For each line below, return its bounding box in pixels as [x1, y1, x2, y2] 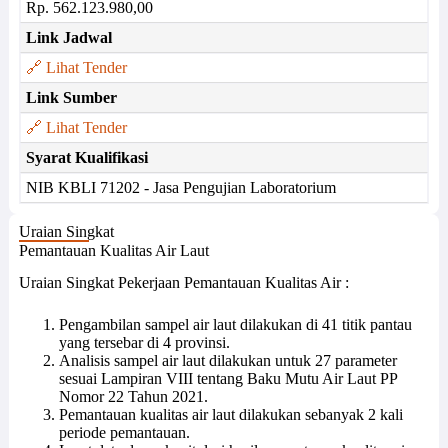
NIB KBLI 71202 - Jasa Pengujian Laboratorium [25, 179, 336, 196]
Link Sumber [25, 89, 117, 106]
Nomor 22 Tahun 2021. [58, 388, 208, 406]
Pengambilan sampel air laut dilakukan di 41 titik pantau [58, 316, 412, 334]
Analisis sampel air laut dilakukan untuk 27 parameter [58, 352, 397, 370]
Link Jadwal [25, 29, 112, 46]
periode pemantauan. [58, 424, 190, 442]
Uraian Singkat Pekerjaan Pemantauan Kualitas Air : [18, 274, 349, 292]
